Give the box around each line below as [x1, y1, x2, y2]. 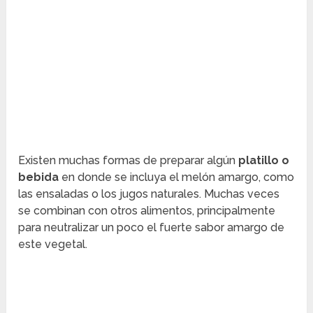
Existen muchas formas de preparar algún [18, 154, 239, 168]
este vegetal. [18, 238, 88, 252]
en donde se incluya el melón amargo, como [59, 170, 295, 184]
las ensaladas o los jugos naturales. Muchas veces [18, 187, 280, 201]
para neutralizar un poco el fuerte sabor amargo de [18, 221, 285, 235]
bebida [18, 170, 59, 184]
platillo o [238, 154, 290, 168]
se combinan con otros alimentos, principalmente [18, 204, 276, 218]
